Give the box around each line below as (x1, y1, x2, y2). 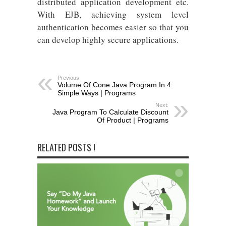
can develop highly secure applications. (37, 34, 179, 45)
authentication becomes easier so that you (37, 21, 189, 33)
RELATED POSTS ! (37, 141, 95, 154)
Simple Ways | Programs (58, 89, 136, 97)
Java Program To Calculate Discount (52, 108, 168, 116)
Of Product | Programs (97, 116, 168, 124)
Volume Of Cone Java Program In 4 (58, 81, 171, 89)
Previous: (58, 75, 81, 81)
